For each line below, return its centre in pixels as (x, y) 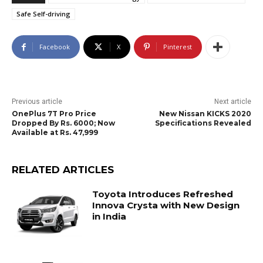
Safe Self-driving (43, 14)
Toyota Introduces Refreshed (163, 194)
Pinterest (178, 47)
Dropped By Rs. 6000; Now (63, 123)
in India (109, 217)
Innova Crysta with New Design (166, 205)
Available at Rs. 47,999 (55, 133)
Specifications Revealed (203, 123)
